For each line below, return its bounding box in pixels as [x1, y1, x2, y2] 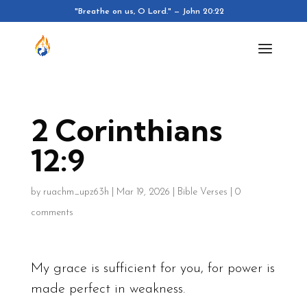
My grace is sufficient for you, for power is [30, 262, 275, 275]
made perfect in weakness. [30, 282, 185, 296]
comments [30, 208, 73, 218]
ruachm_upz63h [42, 187, 109, 197]
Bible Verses [177, 187, 228, 197]
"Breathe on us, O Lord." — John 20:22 [75, 8, 225, 16]
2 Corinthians [30, 112, 222, 149]
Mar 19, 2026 [116, 187, 170, 197]
